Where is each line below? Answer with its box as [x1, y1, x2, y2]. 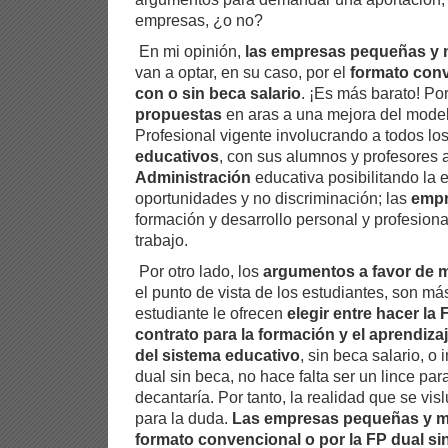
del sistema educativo [135, 345, 300, 364]
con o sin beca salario [135, 83, 301, 102]
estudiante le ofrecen [135, 303, 287, 322]
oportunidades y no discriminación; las [135, 188, 411, 207]
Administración [135, 167, 251, 186]
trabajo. [135, 230, 188, 249]
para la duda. [135, 408, 232, 427]
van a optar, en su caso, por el [135, 62, 350, 81]
